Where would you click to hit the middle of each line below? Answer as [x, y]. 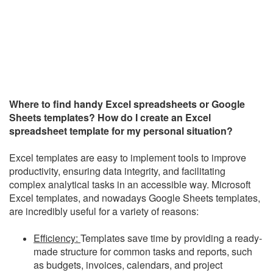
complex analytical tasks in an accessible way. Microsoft [130, 184]
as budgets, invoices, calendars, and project [128, 265]
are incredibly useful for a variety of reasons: [104, 211]
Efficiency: [57, 238]
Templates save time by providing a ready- [171, 238]
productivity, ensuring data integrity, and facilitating [117, 171]
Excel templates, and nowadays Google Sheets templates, [135, 198]
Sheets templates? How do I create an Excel [110, 117]
